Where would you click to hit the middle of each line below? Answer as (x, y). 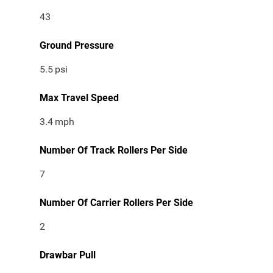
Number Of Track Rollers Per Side (114, 151)
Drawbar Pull (68, 255)
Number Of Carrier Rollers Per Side (116, 203)
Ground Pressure (77, 46)
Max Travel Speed (79, 98)
